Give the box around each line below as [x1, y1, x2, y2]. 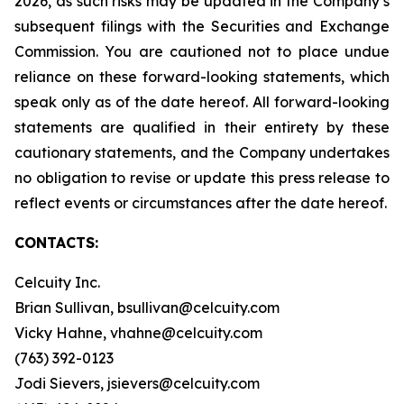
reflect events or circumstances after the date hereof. [14, 194, 387, 212]
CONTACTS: [14, 234, 98, 252]
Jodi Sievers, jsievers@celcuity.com [14, 374, 260, 392]
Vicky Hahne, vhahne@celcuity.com [14, 324, 262, 342]
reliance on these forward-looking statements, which [14, 68, 390, 86]
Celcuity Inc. [14, 273, 100, 291]
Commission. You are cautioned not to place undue [14, 42, 390, 60]
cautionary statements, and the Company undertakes [14, 143, 390, 161]
